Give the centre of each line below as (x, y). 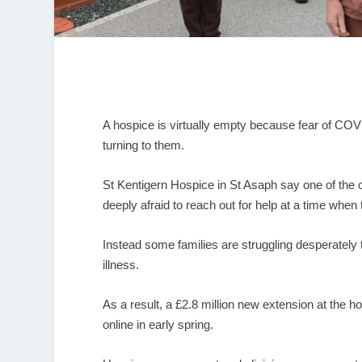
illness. (121, 264)
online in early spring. (158, 324)
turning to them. (144, 145)
